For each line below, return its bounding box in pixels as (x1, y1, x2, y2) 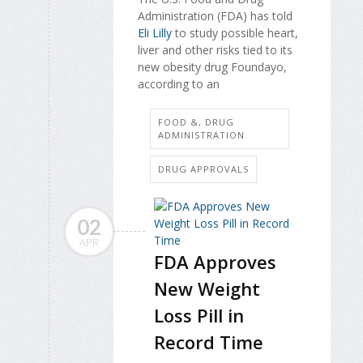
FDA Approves (154, 249, 276, 274)
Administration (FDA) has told (138, 7, 293, 23)
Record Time (154, 329, 263, 354)
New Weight (154, 275, 260, 301)
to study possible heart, (172, 24, 298, 41)
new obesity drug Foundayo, (138, 58, 287, 75)
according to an (138, 75, 220, 92)
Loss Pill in (154, 302, 244, 327)
